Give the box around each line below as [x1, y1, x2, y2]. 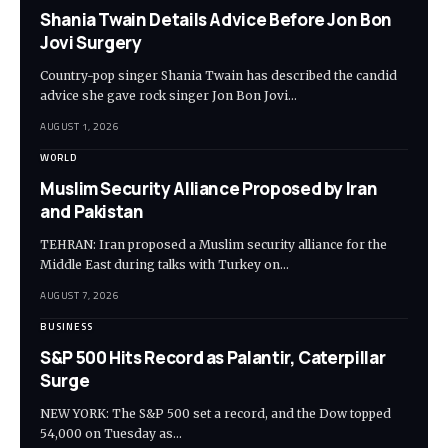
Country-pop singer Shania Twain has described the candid [40, 68, 397, 84]
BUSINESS [40, 319, 93, 335]
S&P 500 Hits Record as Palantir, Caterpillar [40, 346, 386, 370]
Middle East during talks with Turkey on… [40, 257, 289, 273]
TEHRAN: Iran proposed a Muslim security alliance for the [40, 237, 387, 253]
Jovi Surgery [40, 31, 142, 55]
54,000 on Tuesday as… [40, 426, 182, 442]
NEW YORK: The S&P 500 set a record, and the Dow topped [40, 406, 391, 422]
